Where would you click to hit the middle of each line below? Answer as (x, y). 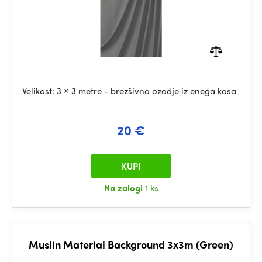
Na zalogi (124, 188)
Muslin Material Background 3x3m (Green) (131, 244)
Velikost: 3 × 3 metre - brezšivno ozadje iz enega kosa (129, 91)
